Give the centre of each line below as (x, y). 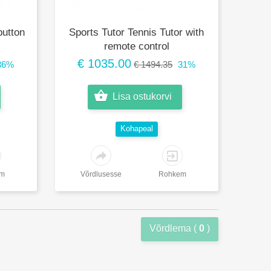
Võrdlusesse (101, 174)
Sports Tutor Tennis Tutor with (137, 32)
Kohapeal (136, 128)
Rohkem (172, 174)
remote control (136, 46)
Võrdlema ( (174, 228)
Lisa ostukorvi (142, 96)
